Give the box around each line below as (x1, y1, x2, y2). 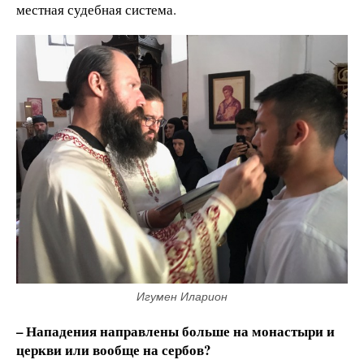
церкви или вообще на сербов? (16, 340, 210, 361)
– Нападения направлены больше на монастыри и (16, 321, 335, 342)
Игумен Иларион (136, 290, 227, 304)
